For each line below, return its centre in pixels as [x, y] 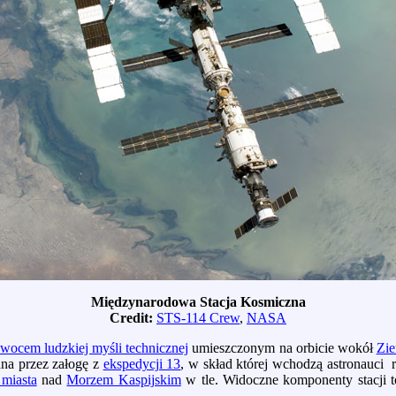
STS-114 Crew [198, 318]
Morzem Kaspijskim [124, 380]
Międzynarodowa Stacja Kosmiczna [198, 302]
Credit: [133, 318]
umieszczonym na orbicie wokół [282, 348]
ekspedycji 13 [142, 364]
